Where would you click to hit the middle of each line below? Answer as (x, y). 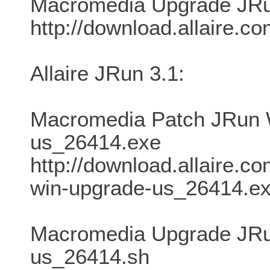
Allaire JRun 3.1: (107, 74)
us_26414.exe (96, 142)
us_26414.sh (90, 257)
